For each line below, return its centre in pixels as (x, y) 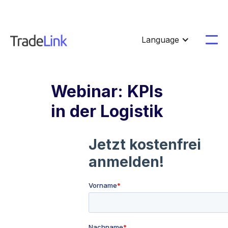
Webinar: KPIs (107, 91)
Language (160, 40)
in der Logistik (107, 111)
